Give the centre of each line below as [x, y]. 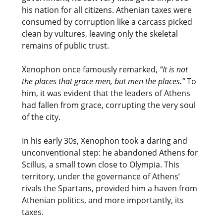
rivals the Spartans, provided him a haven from [110, 188]
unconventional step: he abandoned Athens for [110, 152]
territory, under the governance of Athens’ [101, 176]
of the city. [41, 117]
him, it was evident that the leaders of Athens [106, 93]
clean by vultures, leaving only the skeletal [100, 33]
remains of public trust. [65, 45]
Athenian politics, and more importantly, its [103, 200]
